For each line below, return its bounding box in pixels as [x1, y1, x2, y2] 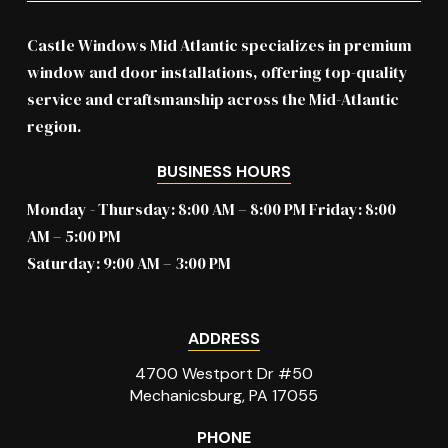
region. [26, 115, 81, 138]
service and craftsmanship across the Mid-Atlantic [26, 88, 399, 111]
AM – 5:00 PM [26, 225, 121, 248]
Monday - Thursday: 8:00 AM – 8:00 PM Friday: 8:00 [26, 198, 396, 221]
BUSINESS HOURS [156, 161, 291, 183]
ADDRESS [187, 328, 260, 350]
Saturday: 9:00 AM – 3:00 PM [26, 252, 231, 275]
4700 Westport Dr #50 [134, 363, 313, 385]
